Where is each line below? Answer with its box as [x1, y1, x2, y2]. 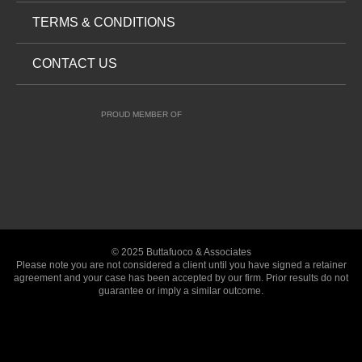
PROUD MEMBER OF [100, 109, 182, 119]
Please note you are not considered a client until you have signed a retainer [15, 259, 347, 271]
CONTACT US [32, 56, 117, 70]
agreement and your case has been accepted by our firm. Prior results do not [14, 271, 348, 284]
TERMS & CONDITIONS [32, 15, 175, 29]
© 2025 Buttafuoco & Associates [111, 246, 251, 258]
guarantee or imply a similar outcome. [99, 284, 263, 297]
